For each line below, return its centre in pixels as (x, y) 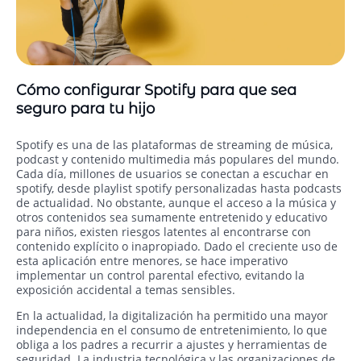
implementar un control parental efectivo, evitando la (160, 276)
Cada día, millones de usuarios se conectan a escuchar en (172, 174)
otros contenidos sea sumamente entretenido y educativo (172, 218)
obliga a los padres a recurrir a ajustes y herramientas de (172, 345)
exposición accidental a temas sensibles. (126, 290)
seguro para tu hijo (85, 109)
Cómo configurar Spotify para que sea (156, 91)
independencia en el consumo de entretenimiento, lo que (172, 330)
